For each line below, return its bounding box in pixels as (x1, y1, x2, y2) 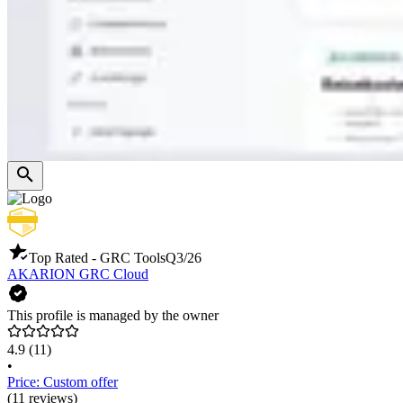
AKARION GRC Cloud (7, 266, 148, 282)
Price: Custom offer (7, 374, 118, 390)
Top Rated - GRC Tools (29, 250, 166, 266)
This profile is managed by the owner (7, 308, 219, 324)
